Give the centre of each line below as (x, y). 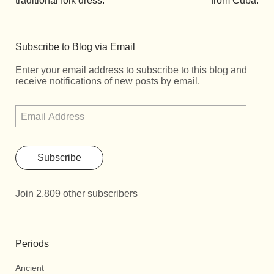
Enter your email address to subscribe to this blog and (131, 70)
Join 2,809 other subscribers (76, 194)
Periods (32, 244)
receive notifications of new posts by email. (108, 81)
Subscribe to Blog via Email (75, 47)
